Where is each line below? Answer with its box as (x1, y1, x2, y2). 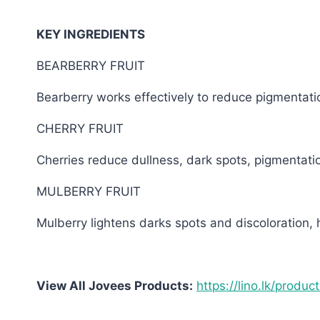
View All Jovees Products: (36, 279, 193, 294)
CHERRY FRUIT (36, 121, 124, 136)
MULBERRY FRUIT (36, 184, 141, 199)
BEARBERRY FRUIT (36, 59, 145, 74)
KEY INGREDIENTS (36, 27, 145, 42)
